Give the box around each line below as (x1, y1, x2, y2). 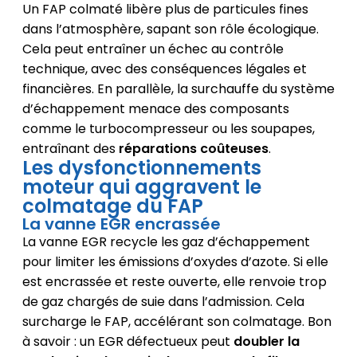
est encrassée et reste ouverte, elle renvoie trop (22, 272, 327, 291)
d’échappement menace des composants (22, 99, 289, 118)
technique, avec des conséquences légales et (22, 59, 307, 78)
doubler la (233, 331, 300, 351)
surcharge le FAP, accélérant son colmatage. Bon (22, 312, 331, 331)
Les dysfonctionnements (22, 154, 261, 181)
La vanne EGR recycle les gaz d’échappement (22, 232, 310, 251)
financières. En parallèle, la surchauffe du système (22, 79, 335, 98)
